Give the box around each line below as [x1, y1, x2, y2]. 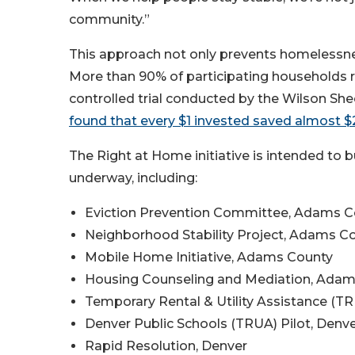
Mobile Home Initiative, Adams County [85, 250, 333, 265]
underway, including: [69, 170, 197, 185]
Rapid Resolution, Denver [85, 338, 247, 353]
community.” [69, 12, 150, 27]
